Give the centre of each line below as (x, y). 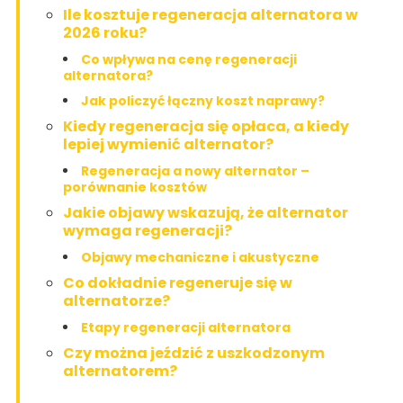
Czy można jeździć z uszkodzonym (193, 353)
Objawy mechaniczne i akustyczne (200, 257)
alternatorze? (116, 300)
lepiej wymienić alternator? (168, 144)
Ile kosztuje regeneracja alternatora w (210, 14)
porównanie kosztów (134, 187)
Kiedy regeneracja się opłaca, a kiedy (206, 126)
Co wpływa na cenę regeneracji (188, 59)
